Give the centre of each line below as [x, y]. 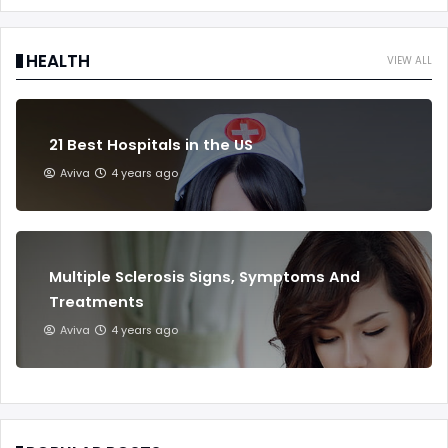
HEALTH [58, 60]
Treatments [96, 301]
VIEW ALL [409, 60]
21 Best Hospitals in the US [151, 144]
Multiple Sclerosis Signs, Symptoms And [204, 276]
